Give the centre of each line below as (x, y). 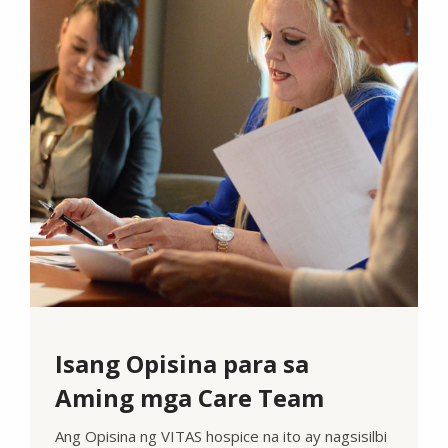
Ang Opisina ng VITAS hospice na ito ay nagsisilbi (221, 435)
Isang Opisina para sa (182, 363)
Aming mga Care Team (189, 397)
